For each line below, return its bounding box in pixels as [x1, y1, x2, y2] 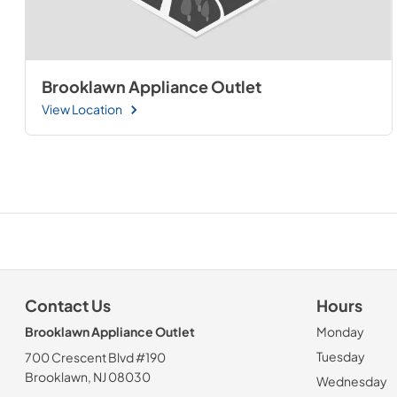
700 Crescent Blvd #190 [25, 349, 166, 365]
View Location [41, 101, 122, 117]
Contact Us [25, 296, 111, 315]
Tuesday [316, 348, 365, 364]
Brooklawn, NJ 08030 [25, 369, 151, 385]
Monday [316, 323, 364, 339]
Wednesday [316, 373, 387, 389]
